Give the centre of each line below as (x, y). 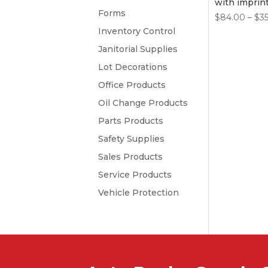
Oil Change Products (143, 103)
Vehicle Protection (139, 193)
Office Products (132, 85)
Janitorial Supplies (138, 49)
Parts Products (131, 121)
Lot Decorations (133, 67)
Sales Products (131, 157)
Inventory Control (137, 31)
